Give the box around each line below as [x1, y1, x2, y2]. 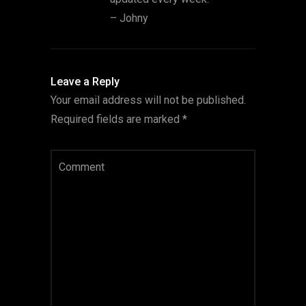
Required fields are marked [51, 113, 182, 126]
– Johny [110, 12, 148, 25]
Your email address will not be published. [51, 94, 246, 107]
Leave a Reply [51, 75, 120, 89]
